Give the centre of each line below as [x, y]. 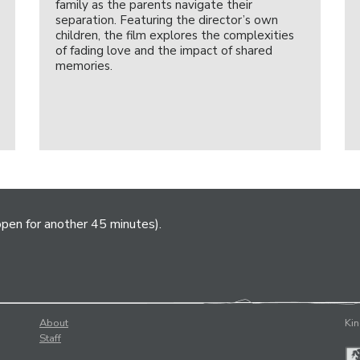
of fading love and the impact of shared [164, 51]
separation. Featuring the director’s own [166, 20]
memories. [84, 66]
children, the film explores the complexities [174, 35]
